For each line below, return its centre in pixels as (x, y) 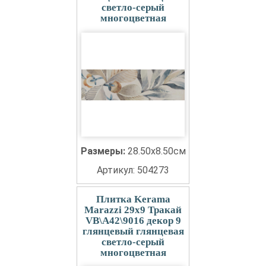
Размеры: (104, 151)
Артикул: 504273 (133, 170)
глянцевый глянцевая (133, 231)
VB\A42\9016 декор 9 (133, 221)
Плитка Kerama (133, 199)
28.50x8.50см (156, 151)
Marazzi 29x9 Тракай (133, 210)
